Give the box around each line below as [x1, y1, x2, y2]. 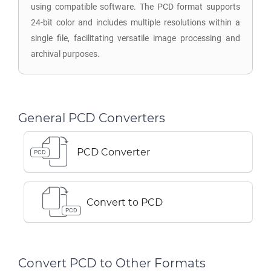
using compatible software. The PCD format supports [31, 2, 240, 11]
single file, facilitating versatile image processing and [31, 33, 240, 43]
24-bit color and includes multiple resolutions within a [31, 18, 240, 27]
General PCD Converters [18, 111, 165, 125]
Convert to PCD [87, 196, 163, 208]
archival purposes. [31, 49, 100, 59]
